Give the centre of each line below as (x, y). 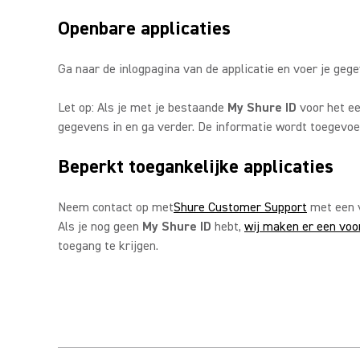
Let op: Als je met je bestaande (143, 108)
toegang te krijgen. (108, 246)
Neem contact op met (116, 207)
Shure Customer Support (240, 207)
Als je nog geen (100, 227)
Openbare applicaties (144, 29)
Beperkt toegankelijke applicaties (196, 167)
